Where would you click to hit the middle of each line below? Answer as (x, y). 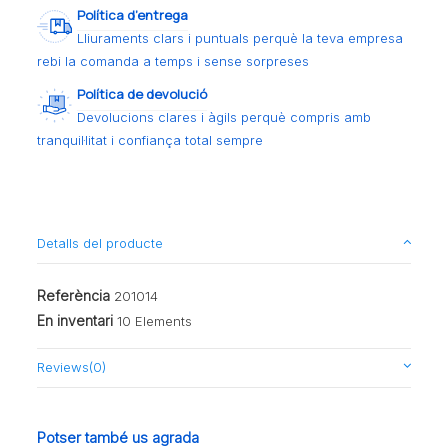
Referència (74, 295)
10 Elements (155, 321)
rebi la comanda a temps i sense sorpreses (173, 60)
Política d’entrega (133, 14)
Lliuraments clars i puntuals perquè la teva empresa (240, 37)
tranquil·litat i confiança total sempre (150, 140)
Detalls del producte (100, 243)
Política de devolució (142, 94)
